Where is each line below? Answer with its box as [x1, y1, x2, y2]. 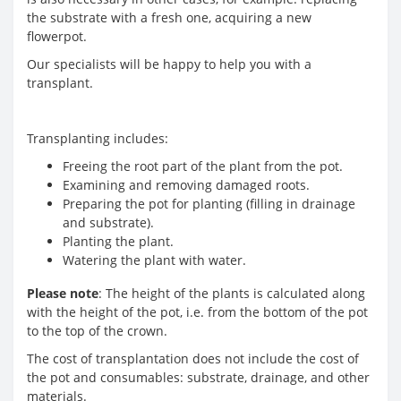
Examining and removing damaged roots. [63, 175, 310, 193]
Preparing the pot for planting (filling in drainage [63, 194, 355, 212]
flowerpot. [27, 27, 87, 45]
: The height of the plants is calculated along [98, 284, 365, 302]
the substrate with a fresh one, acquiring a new [27, 8, 311, 26]
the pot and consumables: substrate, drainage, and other [27, 368, 370, 386]
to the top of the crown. [27, 321, 167, 339]
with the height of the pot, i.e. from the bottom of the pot [27, 303, 368, 320]
